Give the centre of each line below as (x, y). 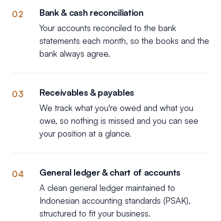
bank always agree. (75, 54)
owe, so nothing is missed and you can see (119, 121)
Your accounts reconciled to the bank (108, 28)
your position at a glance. (85, 133)
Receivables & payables (87, 92)
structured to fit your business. (95, 213)
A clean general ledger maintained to (107, 188)
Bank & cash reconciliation (92, 12)
